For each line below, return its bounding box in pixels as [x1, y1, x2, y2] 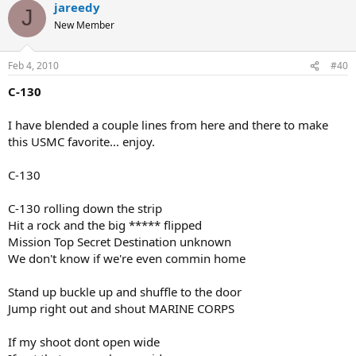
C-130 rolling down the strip [8, 200, 162, 217]
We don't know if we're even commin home [8, 250, 246, 267]
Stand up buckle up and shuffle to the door [8, 284, 242, 300]
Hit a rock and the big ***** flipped [8, 217, 202, 234]
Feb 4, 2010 [8, 59, 59, 73]
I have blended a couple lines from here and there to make [8, 117, 328, 133]
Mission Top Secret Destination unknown [8, 234, 231, 250]
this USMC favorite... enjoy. [8, 133, 155, 150]
